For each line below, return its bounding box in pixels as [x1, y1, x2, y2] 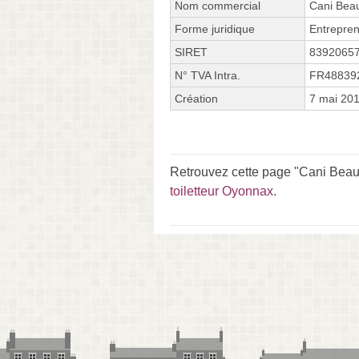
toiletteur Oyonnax [170, 184, 273, 198]
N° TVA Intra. [175, 68, 240, 82]
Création [175, 91, 218, 105]
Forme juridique [175, 22, 255, 35]
